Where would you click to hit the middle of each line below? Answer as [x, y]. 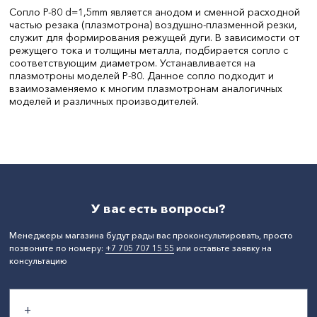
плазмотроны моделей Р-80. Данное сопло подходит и [142, 76]
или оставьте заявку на [223, 248]
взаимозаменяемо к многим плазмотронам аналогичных [146, 88]
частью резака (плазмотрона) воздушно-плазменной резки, [153, 25]
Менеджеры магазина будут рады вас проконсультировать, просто [151, 235]
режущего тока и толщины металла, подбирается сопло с [149, 50]
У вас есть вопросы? [158, 209]
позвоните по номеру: [57, 248]
